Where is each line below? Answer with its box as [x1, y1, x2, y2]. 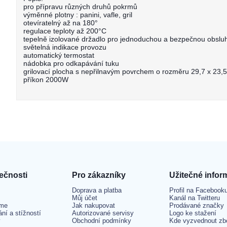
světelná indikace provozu [23, 43, 106, 51]
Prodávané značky [169, 202, 224, 209]
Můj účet [72, 194, 97, 202]
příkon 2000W [23, 75, 68, 84]
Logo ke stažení [169, 209, 216, 217]
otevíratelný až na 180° [23, 19, 98, 27]
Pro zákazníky [72, 171, 126, 179]
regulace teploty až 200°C [23, 27, 106, 35]
